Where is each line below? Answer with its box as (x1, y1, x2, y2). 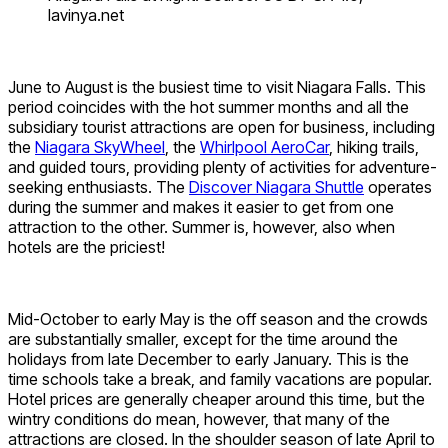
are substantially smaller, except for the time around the (8, 328, 398, 349)
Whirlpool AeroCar (200, 136, 329, 157)
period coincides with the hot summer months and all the (8, 96, 409, 117)
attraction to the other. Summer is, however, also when (8, 216, 395, 237)
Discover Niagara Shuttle (189, 176, 364, 197)
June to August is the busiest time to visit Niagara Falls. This (8, 76, 426, 97)
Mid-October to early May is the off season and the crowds (8, 308, 428, 329)
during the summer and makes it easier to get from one (8, 196, 394, 217)
